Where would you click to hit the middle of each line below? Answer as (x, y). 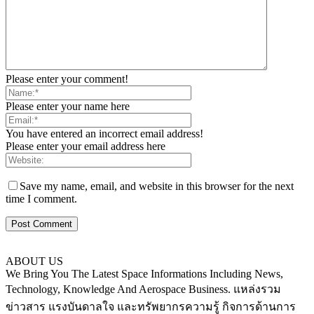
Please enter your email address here (86, 146)
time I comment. (41, 199)
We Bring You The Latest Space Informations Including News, (144, 274)
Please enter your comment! (67, 79)
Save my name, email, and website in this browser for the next (157, 186)
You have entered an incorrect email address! (104, 134)
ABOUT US (34, 261)
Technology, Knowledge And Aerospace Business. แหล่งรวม (143, 289)
